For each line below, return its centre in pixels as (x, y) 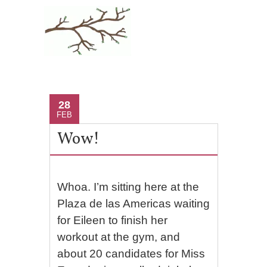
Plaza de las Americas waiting (134, 204)
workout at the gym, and (119, 237)
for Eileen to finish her (113, 220)
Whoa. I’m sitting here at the (128, 187)
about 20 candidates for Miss (131, 254)
